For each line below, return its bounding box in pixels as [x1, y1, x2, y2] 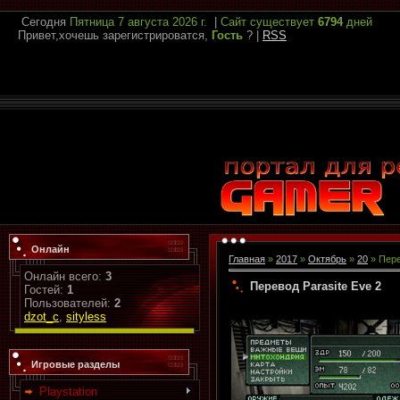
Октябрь [308, 254, 346, 264]
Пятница [70, 15, 118, 29]
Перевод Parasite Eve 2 [250, 279, 381, 293]
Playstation [39, 385, 97, 398]
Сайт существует [221, 15, 318, 29]
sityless [66, 310, 106, 323]
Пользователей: [24, 296, 114, 310]
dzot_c [24, 310, 59, 323]
